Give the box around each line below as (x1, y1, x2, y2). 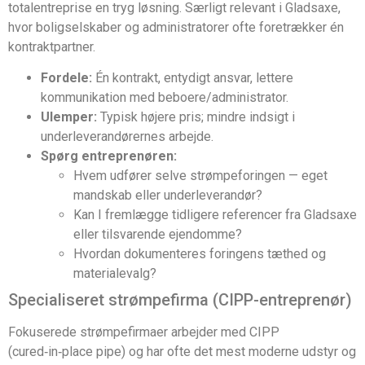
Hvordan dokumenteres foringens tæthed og (73, 246, 326, 262)
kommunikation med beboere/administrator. (41, 90, 288, 106)
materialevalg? (73, 266, 156, 282)
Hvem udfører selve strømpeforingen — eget (73, 168, 328, 184)
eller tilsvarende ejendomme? (73, 226, 242, 243)
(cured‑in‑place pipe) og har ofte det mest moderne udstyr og (8, 344, 356, 360)
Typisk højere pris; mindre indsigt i (97, 109, 295, 125)
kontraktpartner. (8, 38, 95, 55)
